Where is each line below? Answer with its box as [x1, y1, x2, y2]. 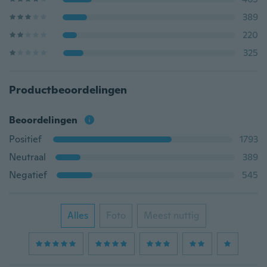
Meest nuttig [144, 209, 200, 222]
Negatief [9, 169, 47, 181]
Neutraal [9, 151, 46, 163]
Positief [9, 133, 42, 145]
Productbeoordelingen [9, 83, 127, 97]
